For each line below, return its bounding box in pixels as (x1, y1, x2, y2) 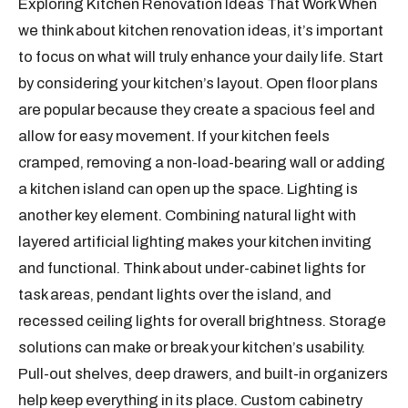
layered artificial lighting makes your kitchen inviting (18, 233, 372, 250)
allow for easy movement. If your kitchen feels (18, 127, 331, 145)
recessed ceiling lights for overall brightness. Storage (18, 312, 387, 330)
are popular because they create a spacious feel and (18, 101, 376, 118)
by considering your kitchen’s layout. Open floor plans (18, 75, 379, 92)
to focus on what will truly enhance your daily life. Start (18, 48, 384, 66)
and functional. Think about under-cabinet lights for (18, 260, 366, 277)
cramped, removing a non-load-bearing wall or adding (18, 154, 386, 171)
